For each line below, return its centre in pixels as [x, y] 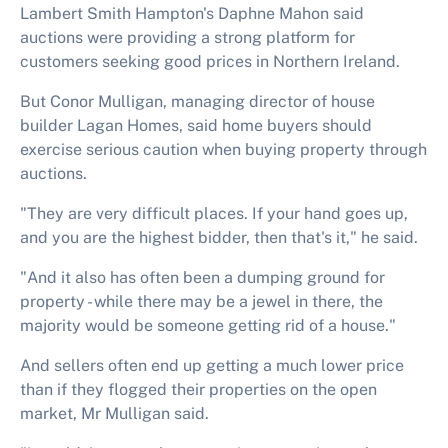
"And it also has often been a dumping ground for [202, 277]
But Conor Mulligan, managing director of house [197, 101]
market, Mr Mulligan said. [114, 413]
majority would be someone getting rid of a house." [208, 325]
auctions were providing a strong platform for [187, 37]
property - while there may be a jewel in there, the [201, 301]
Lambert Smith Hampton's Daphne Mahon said [192, 13]
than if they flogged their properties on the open [198, 389]
